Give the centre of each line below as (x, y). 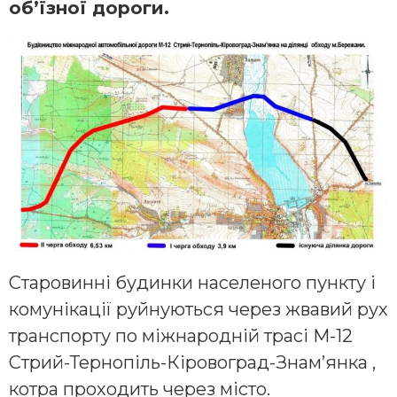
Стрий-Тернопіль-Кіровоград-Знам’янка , (192, 363)
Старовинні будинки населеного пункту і (192, 283)
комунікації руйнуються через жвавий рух (198, 310)
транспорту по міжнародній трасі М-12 (181, 336)
